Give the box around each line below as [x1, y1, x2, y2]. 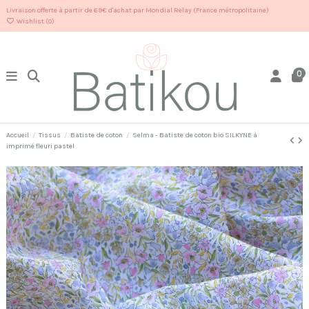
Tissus [39, 130, 61, 139]
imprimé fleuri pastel [6, 141, 74, 150]
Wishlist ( [14, 17, 48, 26]
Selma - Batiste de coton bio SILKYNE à [132, 130, 258, 139]
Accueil [6, 130, 29, 139]
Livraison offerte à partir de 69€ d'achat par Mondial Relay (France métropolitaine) [6, 6, 269, 14]
